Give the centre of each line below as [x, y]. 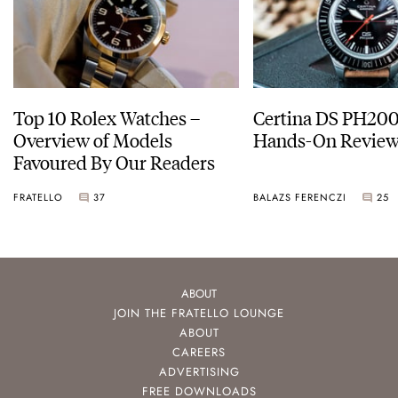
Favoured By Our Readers [114, 162]
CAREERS [199, 353]
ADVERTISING [199, 372]
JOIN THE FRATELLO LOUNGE [199, 314]
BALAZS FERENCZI [300, 197]
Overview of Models [93, 139]
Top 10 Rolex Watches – [107, 117]
